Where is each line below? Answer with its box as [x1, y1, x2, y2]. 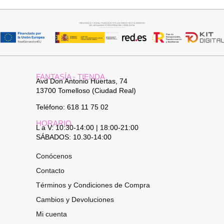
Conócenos [36, 151, 72, 160]
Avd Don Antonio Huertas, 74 [36, 76, 127, 85]
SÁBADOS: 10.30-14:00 [36, 132, 111, 141]
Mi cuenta [36, 209, 67, 218]
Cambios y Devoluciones [36, 195, 114, 203]
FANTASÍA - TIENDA [36, 72, 105, 81]
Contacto [36, 166, 64, 174]
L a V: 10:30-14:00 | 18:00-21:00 [36, 123, 138, 131]
